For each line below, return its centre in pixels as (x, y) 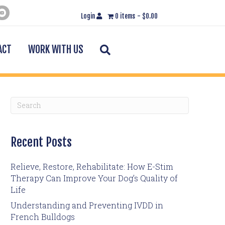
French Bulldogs (43, 216)
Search (128, 49)
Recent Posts (41, 142)
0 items (125, 16)
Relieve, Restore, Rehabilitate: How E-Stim (92, 166)
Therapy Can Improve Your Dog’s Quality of (94, 178)
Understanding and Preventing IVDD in (87, 205)
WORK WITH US (56, 50)
